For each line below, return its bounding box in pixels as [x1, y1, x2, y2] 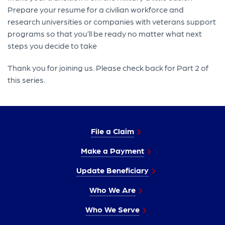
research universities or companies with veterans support [8, 17, 216, 27]
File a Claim [91, 126, 134, 136]
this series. [8, 75, 46, 85]
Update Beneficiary [76, 165, 149, 175]
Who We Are [89, 185, 136, 195]
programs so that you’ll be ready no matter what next [8, 29, 202, 39]
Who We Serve [85, 204, 140, 214]
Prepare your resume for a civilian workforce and [8, 5, 184, 15]
